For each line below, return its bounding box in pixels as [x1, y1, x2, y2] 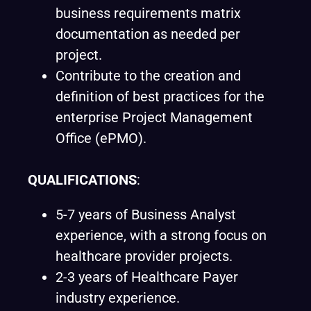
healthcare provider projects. [56, 248, 233, 264]
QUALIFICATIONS [28, 171, 137, 188]
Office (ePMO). [56, 130, 146, 146]
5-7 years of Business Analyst [56, 206, 236, 223]
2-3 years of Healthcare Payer [56, 269, 238, 285]
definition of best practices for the [56, 88, 264, 105]
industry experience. [56, 289, 180, 306]
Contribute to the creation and [56, 67, 241, 84]
